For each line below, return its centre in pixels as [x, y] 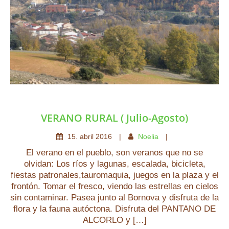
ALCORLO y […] [114, 220]
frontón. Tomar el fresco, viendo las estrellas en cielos [114, 186]
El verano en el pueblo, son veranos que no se [114, 153]
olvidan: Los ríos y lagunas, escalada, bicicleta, [114, 164]
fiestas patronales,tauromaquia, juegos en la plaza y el [114, 175]
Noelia [148, 136]
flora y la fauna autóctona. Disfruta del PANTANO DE [114, 209]
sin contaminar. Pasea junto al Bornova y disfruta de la [114, 198]
